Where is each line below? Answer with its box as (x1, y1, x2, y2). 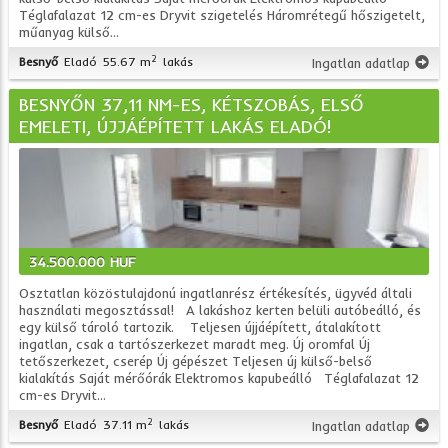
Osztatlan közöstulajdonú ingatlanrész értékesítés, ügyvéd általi (19, 285, 413, 301)
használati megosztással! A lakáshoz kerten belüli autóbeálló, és (19, 302, 422, 318)
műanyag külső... (19, 24, 120, 40)
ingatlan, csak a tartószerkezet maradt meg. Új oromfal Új (19, 336, 371, 352)
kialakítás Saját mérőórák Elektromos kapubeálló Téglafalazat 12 (19, 370, 420, 386)
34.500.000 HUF (29, 253, 137, 271)
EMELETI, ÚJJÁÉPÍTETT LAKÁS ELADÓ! (19, 115, 332, 138)
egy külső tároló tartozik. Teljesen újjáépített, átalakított (19, 319, 382, 335)
